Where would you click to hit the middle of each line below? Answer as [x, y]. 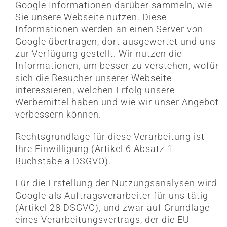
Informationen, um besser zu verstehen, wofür [117, 66]
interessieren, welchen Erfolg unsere [95, 90]
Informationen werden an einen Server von [109, 29]
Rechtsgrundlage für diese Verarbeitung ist [110, 137]
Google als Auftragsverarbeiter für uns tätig [111, 196]
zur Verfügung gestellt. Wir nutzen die [98, 54]
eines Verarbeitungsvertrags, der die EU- [104, 220]
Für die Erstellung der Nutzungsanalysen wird [116, 183]
